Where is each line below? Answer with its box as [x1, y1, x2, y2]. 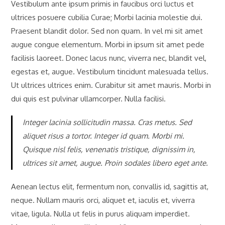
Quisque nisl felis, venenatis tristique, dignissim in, [23, 145, 196, 154]
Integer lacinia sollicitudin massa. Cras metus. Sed [23, 118, 192, 127]
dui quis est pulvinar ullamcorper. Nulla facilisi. [11, 94, 166, 103]
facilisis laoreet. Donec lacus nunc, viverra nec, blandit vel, [11, 53, 207, 63]
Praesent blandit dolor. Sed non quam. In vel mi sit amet [11, 26, 203, 36]
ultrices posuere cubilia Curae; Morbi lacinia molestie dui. [11, 13, 203, 22]
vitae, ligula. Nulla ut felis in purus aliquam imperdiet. [11, 209, 190, 218]
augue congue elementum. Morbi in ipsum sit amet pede [11, 40, 205, 49]
